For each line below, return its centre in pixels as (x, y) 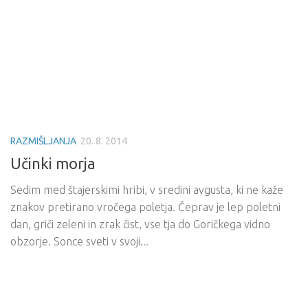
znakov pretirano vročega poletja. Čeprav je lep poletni (145, 207)
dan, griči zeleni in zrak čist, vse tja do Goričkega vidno (140, 224)
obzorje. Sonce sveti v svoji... (79, 242)
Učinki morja (53, 164)
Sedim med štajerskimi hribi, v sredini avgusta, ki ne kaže (147, 190)
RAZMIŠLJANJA (43, 141)
